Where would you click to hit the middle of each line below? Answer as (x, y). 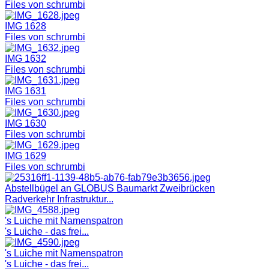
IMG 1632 (26, 58)
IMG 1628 (26, 26)
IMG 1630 (26, 123)
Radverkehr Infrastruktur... (59, 199)
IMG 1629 (26, 156)
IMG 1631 (26, 91)
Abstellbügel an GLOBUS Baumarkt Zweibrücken (110, 188)
